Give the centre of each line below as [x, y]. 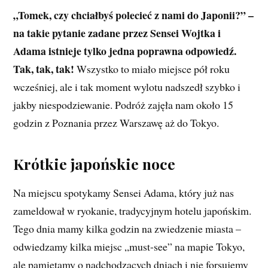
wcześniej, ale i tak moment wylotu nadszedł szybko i [127, 86]
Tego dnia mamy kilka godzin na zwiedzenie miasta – [127, 228]
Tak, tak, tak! [44, 68]
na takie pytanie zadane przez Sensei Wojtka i [117, 33]
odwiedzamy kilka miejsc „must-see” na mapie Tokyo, [129, 246]
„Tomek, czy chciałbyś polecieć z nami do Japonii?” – [134, 15]
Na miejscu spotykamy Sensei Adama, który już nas [124, 192]
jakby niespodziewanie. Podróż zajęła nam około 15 [124, 104]
